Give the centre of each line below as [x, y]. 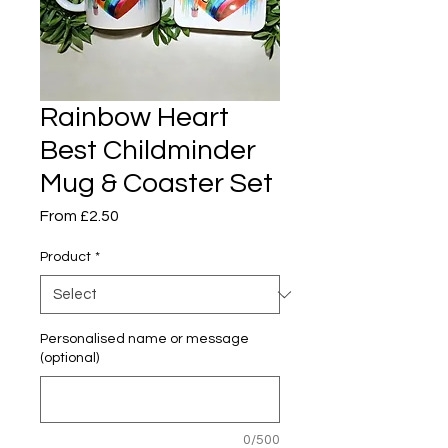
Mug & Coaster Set [156, 183]
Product [65, 257]
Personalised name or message [144, 339]
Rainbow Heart [134, 117]
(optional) [69, 358]
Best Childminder [148, 150]
